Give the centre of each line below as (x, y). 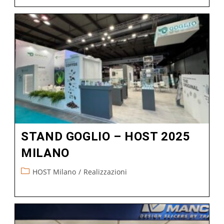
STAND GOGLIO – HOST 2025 (106, 136)
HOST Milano (54, 171)
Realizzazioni (105, 171)
